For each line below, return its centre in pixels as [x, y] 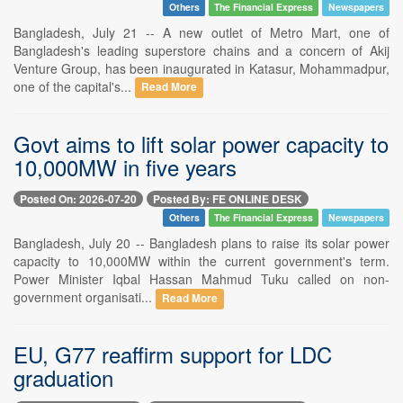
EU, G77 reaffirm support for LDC [173, 354]
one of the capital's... [74, 86]
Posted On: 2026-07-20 [78, 198]
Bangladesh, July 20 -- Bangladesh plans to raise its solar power [201, 242]
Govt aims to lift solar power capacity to [201, 143]
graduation [63, 377]
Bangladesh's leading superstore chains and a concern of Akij [201, 50]
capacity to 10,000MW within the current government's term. [201, 260]
